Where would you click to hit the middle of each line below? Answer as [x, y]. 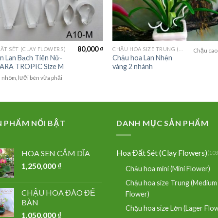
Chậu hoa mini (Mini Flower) [168, 168]
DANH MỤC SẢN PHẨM [163, 123]
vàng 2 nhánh [133, 66]
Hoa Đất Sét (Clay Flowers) [162, 152]
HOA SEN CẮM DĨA [56, 153]
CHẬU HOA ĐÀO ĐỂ [58, 192]
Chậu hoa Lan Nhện [143, 57]
